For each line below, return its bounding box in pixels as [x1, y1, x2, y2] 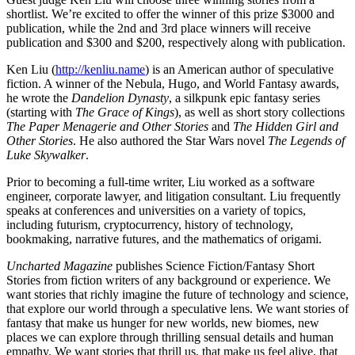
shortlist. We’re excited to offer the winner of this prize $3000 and [6, 6, 334, 21]
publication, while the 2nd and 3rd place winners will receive [6, 21, 311, 35]
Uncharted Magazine [6, 258, 113, 273]
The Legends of [268, 133, 345, 147]
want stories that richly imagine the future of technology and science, [6, 287, 349, 301]
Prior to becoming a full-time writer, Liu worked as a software [6, 174, 315, 189]
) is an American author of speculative [145, 62, 334, 76]
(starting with [6, 105, 75, 119]
